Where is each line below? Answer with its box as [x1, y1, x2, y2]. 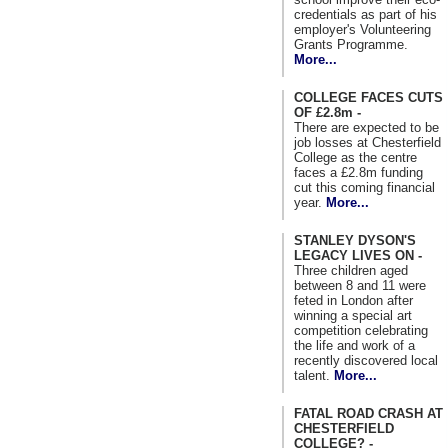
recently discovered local [294, 352, 438, 368]
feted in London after [294, 292, 413, 308]
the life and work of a [294, 337, 415, 353]
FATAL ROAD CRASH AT [294, 405, 443, 421]
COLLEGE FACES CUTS [294, 89, 443, 105]
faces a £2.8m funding [294, 164, 423, 180]
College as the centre [294, 149, 417, 165]
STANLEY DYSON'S [294, 232, 416, 248]
